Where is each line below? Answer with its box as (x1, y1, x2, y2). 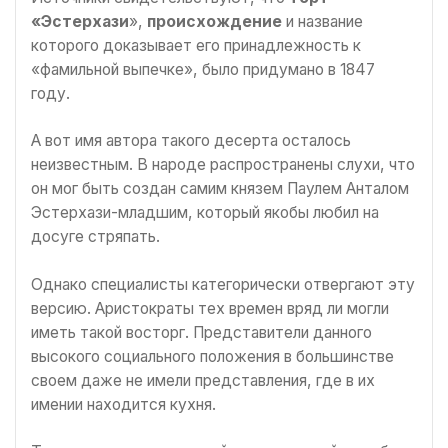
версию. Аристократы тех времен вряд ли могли (31, 298, 389, 318)
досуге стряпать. (31, 227, 160, 247)
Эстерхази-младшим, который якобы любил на (31, 203, 379, 223)
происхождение (147, 11, 282, 31)
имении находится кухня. (31, 394, 216, 414)
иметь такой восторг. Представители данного (31, 322, 372, 342)
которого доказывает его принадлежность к (31, 35, 361, 55)
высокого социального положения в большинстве (31, 346, 394, 366)
